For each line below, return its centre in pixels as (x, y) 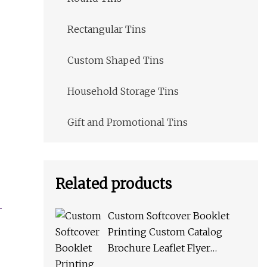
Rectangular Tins (107, 30)
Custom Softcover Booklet (169, 216)
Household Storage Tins (123, 91)
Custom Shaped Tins (116, 60)
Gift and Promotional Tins (128, 122)
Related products (114, 184)
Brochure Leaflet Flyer (159, 248)
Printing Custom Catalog (165, 232)
